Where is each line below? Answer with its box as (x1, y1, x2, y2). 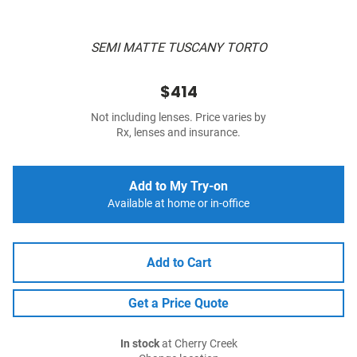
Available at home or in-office (108, 197, 249, 211)
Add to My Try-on (129, 178, 228, 194)
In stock (120, 337, 159, 351)
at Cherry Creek (159, 337, 237, 351)
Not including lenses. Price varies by (91, 111, 266, 125)
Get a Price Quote (128, 296, 229, 312)
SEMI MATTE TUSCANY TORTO (90, 40, 267, 56)
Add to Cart (146, 255, 211, 271)
